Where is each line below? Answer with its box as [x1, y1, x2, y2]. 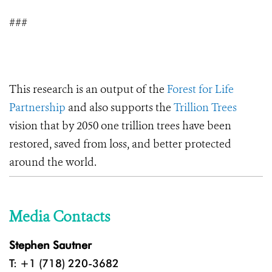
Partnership [9, 100, 66, 115]
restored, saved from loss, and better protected [9, 137, 231, 152]
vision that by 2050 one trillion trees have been [9, 118, 231, 134]
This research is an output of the [9, 82, 167, 97]
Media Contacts [9, 207, 110, 227]
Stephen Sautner [9, 239, 92, 252]
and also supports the [66, 100, 174, 115]
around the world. [9, 155, 97, 170]
